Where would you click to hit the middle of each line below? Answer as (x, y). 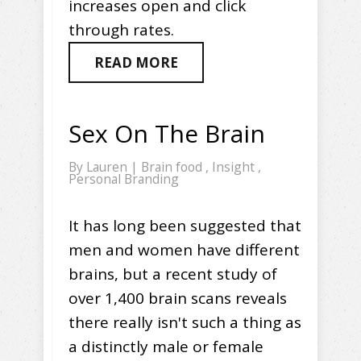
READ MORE (136, 63)
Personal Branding (124, 179)
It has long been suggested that (185, 226)
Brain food (173, 167)
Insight (235, 167)
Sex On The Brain (167, 134)
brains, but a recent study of (173, 274)
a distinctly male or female (166, 347)
